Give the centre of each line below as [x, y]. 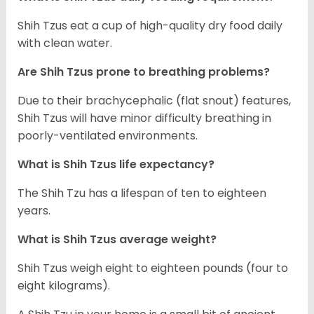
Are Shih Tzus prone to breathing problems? [144, 72]
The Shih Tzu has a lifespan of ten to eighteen [142, 193]
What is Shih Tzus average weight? [117, 240]
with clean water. [65, 43]
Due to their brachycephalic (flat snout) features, [154, 101]
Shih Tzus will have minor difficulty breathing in [144, 118]
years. [34, 211]
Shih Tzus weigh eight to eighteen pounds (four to [153, 268]
